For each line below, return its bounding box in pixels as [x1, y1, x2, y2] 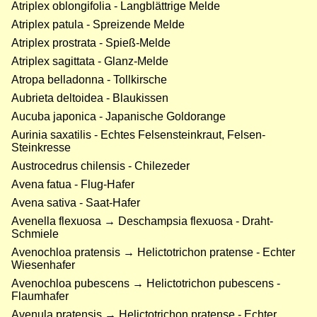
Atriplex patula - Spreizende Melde [11, 18, 185, 31]
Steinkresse [11, 142, 71, 154]
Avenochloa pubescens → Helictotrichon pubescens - [11, 277, 280, 290]
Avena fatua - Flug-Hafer [11, 178, 134, 191]
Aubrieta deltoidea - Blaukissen [11, 92, 168, 105]
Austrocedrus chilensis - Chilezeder [11, 160, 190, 173]
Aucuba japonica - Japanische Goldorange [11, 110, 226, 123]
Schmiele [11, 228, 59, 241]
